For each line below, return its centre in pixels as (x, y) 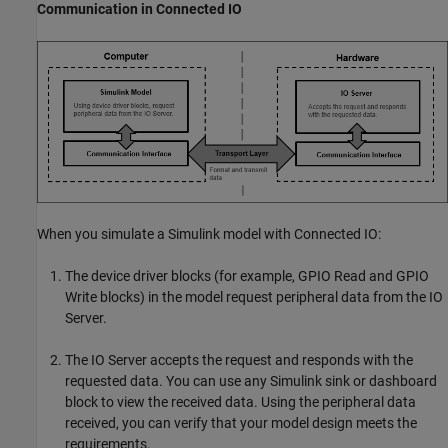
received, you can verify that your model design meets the (241, 423)
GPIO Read (332, 276)
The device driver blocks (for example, (181, 276)
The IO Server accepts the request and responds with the (239, 360)
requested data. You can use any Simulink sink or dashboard (251, 381)
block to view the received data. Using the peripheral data (240, 402)
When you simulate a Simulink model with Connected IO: (209, 234)
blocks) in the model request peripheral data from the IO (270, 297)
